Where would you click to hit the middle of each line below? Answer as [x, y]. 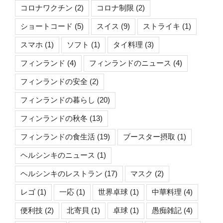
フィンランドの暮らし [58, 100]
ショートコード [47, 26]
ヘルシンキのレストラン [61, 174]
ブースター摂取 [149, 137]
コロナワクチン [47, 8]
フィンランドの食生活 [58, 137]
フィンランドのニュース [130, 63]
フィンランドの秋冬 [54, 118]
